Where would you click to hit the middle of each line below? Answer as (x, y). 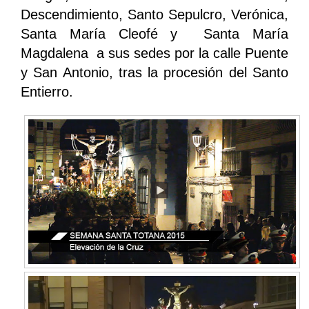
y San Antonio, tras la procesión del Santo (154, 72)
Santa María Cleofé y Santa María (154, 33)
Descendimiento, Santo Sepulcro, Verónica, (154, 14)
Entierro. (47, 91)
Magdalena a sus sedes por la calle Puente (154, 53)
